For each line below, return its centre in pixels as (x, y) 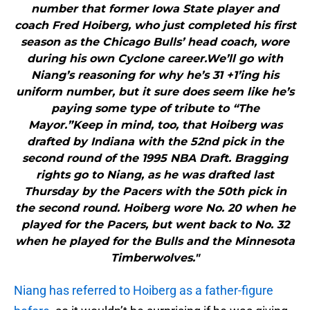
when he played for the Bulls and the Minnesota (155, 241)
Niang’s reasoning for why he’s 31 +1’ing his (155, 75)
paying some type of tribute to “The (155, 109)
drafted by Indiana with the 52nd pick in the (155, 142)
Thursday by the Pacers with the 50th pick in (155, 192)
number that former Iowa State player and (155, 9)
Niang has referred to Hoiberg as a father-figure (144, 291)
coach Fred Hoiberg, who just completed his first (155, 26)
